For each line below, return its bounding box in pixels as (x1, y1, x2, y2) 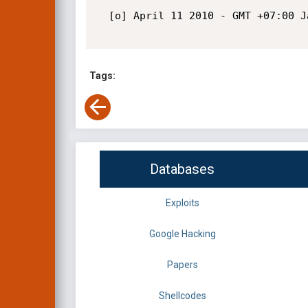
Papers (166, 259, 198, 271)
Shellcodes (158, 290, 206, 302)
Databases (150, 161, 214, 178)
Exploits (165, 197, 199, 209)
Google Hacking (148, 228, 216, 240)
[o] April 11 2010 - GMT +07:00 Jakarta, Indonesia (96, 10, 109, 22)
